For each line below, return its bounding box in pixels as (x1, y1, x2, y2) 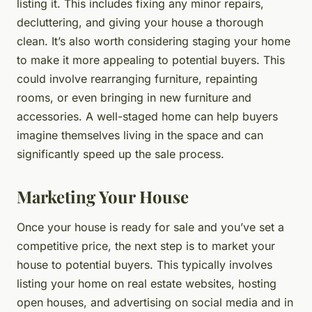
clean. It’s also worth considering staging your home (17, 34, 290, 49)
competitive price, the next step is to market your (17, 239, 275, 253)
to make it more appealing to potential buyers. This (17, 53, 285, 68)
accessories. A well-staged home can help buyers (17, 109, 278, 124)
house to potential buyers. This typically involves (17, 258, 272, 272)
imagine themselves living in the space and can (17, 128, 263, 143)
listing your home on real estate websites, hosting (17, 276, 276, 291)
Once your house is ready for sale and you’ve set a (17, 220, 284, 235)
